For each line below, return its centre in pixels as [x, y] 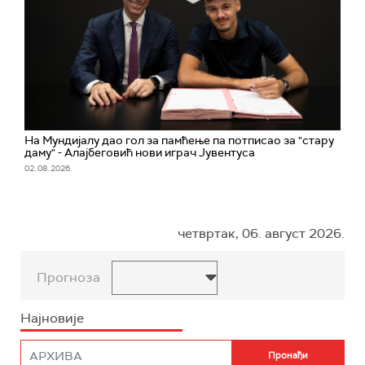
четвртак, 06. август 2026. [261, 233]
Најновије [52, 318]
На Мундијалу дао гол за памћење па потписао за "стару [179, 140]
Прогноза [68, 277]
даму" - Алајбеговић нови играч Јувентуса [140, 152]
